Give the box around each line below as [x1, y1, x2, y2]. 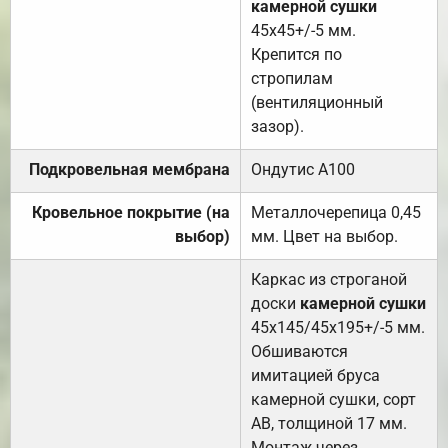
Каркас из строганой [251, 270, 407, 290]
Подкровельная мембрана [29, 160, 230, 180]
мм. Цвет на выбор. [251, 227, 398, 247]
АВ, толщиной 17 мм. [251, 414, 407, 434]
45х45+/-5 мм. [251, 21, 356, 41]
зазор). [251, 117, 304, 137]
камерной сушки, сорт [251, 390, 416, 410]
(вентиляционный [251, 93, 383, 113]
